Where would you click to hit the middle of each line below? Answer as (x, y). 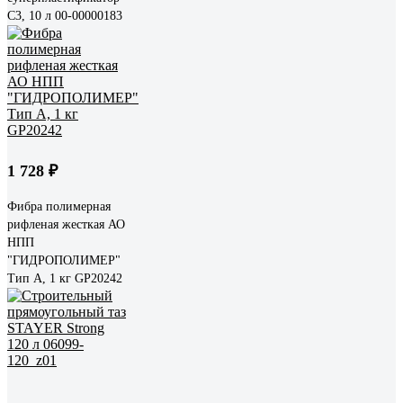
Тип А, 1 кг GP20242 (65, 278)
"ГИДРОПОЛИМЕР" (64, 260)
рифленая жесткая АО (66, 224)
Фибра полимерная (59, 206)
